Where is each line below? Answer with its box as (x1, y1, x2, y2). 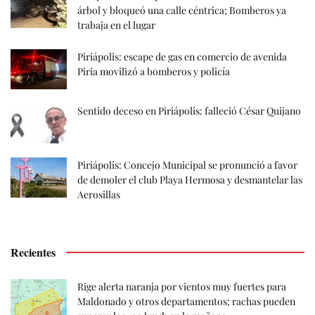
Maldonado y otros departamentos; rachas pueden (77, 295, 295, 309)
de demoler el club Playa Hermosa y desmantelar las (77, 173, 302, 187)
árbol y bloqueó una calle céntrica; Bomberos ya (77, 3, 286, 17)
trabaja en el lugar (77, 18, 155, 32)
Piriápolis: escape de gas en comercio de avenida (77, 49, 287, 63)
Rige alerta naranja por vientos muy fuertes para (77, 280, 286, 294)
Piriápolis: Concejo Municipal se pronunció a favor (77, 158, 297, 172)
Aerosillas (77, 188, 120, 202)
